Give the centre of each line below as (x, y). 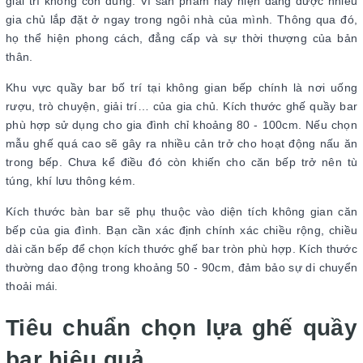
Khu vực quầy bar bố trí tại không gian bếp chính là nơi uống (181, 88)
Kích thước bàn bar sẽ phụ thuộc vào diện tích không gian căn (181, 212)
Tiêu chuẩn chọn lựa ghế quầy (181, 328)
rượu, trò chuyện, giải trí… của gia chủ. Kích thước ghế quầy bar (181, 107)
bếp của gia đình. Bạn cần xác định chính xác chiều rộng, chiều (181, 231)
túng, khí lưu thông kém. (73, 181)
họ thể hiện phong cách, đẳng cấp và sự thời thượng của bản (181, 38)
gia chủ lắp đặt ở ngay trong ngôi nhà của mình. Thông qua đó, (181, 20)
